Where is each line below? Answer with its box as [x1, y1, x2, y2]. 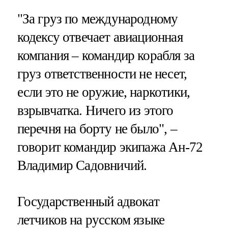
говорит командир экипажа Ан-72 [17, 139, 203, 155]
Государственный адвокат [17, 194, 159, 210]
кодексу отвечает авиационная [17, 29, 183, 45]
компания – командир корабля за [17, 47, 195, 63]
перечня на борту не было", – [17, 121, 177, 136]
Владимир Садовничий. [17, 157, 147, 173]
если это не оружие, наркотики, [17, 84, 190, 100]
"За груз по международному [17, 11, 178, 26]
